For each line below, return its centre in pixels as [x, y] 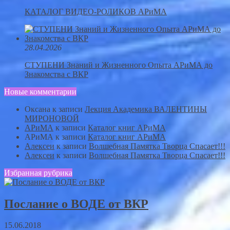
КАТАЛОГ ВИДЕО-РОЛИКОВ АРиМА [96, 11]
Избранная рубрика [38, 172]
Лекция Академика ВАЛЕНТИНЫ [146, 109]
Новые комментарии [40, 91]
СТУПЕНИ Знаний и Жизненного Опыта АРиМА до [119, 65]
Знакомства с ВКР [56, 74]
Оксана [37, 109]
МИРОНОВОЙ [52, 118]
